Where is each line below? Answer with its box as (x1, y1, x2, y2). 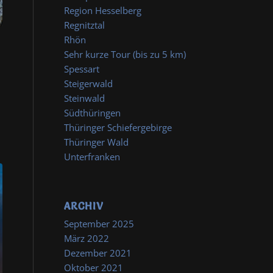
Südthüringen (64, 107, 121, 119)
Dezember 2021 (64, 247, 132, 259)
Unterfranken (64, 151, 121, 163)
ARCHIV (64, 200, 104, 212)
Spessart (64, 63, 100, 75)
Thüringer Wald (64, 136, 129, 148)
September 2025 (64, 218, 135, 230)
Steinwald (64, 92, 105, 104)
